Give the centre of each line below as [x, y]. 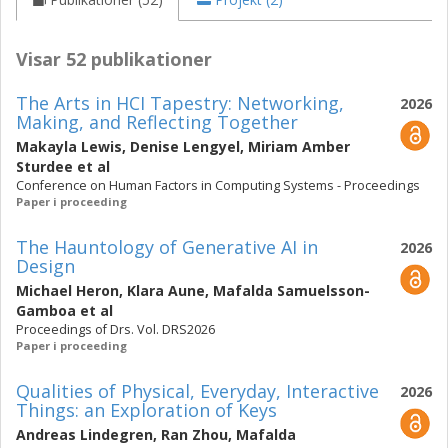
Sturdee [44, 166]
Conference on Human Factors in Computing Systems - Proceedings [218, 185]
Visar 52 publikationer [114, 59]
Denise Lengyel [185, 146]
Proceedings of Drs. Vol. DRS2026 [115, 329]
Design [45, 266]
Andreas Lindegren [84, 434]
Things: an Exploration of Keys [146, 410]
